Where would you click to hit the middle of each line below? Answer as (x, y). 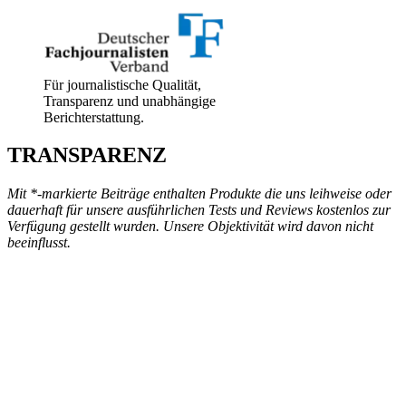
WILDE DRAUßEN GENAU (203, 316)
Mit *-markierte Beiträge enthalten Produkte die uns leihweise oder (199, 194)
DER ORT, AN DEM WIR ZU (203, 349)
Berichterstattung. (94, 117)
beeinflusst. (39, 243)
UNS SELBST (203, 383)
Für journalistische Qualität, (122, 84)
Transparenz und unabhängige (130, 101)
